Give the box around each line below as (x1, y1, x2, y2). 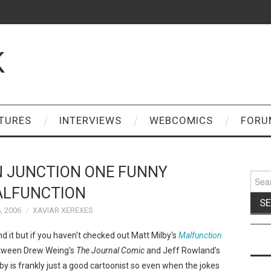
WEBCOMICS (149, 114, 213, 126)
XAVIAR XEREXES (32, 206, 93, 215)
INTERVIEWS (59, 114, 122, 126)
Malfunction (178, 230, 222, 240)
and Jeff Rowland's (145, 245, 220, 255)
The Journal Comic (76, 245, 145, 255)
